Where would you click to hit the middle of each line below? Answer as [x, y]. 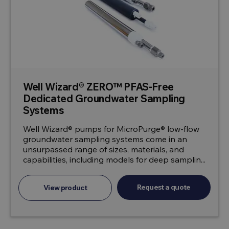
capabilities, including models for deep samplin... [114, 159]
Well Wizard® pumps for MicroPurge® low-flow [111, 129]
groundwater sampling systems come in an [105, 139]
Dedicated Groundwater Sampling [104, 98]
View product [65, 188]
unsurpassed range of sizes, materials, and [104, 149]
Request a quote [164, 187]
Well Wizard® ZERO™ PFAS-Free [98, 87]
